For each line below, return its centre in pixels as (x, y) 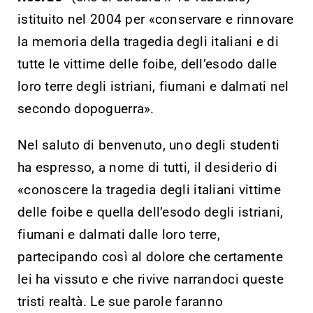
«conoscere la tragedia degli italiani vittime (149, 189)
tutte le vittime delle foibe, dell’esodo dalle (147, 64)
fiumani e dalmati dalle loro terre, (119, 234)
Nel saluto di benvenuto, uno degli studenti (149, 145)
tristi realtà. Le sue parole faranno (121, 301)
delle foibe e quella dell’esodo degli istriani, (151, 212)
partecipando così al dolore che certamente (150, 256)
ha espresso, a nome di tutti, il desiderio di (147, 167)
